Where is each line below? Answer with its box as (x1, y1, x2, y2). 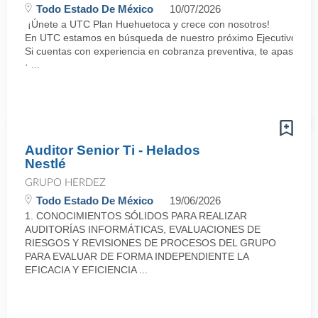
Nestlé (25, 156, 66, 171)
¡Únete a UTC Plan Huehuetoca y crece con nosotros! (25, 18, 270, 30)
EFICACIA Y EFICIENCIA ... (25, 264, 148, 275)
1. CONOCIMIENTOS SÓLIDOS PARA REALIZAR (25, 210, 247, 221)
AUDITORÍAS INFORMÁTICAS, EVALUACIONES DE (25, 224, 261, 235)
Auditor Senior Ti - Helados (25, 143, 200, 158)
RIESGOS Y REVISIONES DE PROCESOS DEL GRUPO (25, 237, 276, 248)
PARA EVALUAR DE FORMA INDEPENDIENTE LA (25, 251, 248, 262)
